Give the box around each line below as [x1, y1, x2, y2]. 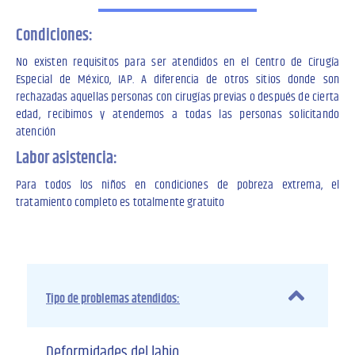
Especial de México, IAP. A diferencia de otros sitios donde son [16, 70, 339, 90]
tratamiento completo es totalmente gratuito [16, 193, 225, 213]
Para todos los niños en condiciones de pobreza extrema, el [16, 175, 339, 196]
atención [16, 122, 56, 143]
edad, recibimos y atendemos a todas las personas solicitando [16, 105, 339, 125]
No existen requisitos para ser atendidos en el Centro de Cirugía [16, 52, 339, 73]
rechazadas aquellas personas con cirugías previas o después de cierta [16, 87, 339, 108]
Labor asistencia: [16, 146, 117, 172]
